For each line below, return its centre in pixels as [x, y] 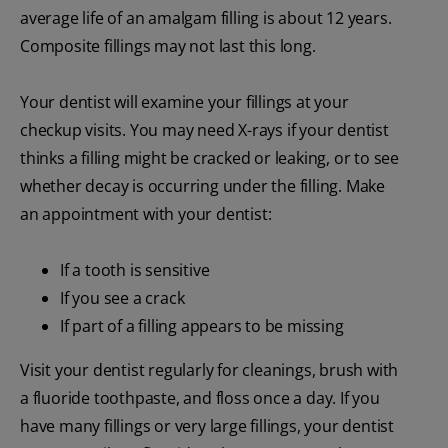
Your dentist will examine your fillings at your [184, 101]
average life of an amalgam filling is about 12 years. [206, 17]
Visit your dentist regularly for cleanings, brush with [209, 369]
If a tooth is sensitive [135, 269]
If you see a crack [122, 297]
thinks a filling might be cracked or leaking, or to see [209, 157]
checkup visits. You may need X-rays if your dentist [204, 129]
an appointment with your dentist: [146, 213]
